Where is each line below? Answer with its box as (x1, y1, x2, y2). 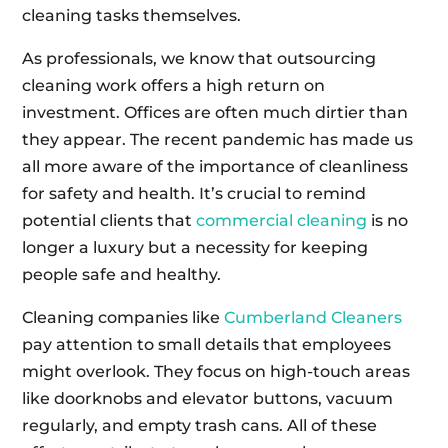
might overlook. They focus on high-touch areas (22, 362, 411, 382)
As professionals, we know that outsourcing (22, 49, 377, 69)
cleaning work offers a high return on (22, 76, 326, 96)
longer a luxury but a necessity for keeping (22, 238, 369, 258)
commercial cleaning (196, 211, 368, 231)
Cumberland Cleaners (224, 308, 403, 328)
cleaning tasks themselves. (22, 6, 242, 26)
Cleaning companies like (22, 308, 225, 328)
